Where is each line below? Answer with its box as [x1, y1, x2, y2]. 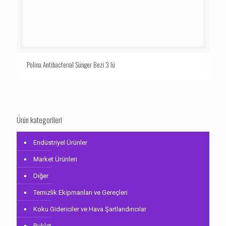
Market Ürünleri [33, 155, 77, 163]
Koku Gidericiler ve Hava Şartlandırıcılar [33, 205, 146, 213]
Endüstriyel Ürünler [33, 139, 87, 146]
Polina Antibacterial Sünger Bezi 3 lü [27, 60, 115, 70]
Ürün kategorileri [17, 114, 62, 125]
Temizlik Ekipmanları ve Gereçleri [33, 189, 128, 196]
